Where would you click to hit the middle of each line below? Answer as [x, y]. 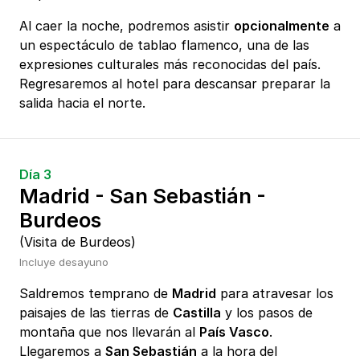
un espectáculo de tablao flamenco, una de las [164, 45]
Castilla [197, 313]
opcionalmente [282, 26]
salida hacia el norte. [82, 103]
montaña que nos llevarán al [109, 332]
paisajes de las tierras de [96, 313]
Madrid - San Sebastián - [143, 196]
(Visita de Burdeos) [78, 242]
